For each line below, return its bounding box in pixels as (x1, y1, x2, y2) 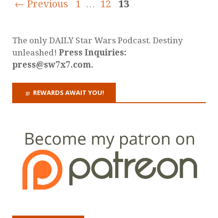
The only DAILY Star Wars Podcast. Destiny (12, 36, 183, 46)
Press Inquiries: (59, 48, 127, 58)
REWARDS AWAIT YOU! (33, 88, 104, 97)
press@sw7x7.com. (12, 60, 93, 70)
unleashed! (12, 48, 59, 58)
